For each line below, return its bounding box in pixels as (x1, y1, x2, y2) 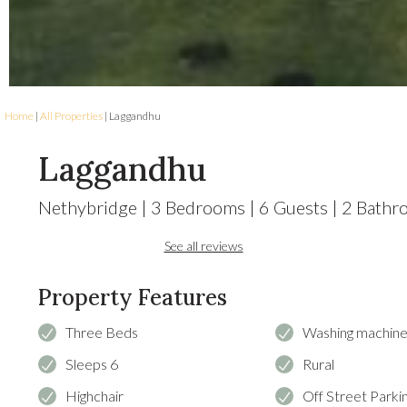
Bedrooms (165, 196, 249, 218)
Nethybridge (38, 196, 137, 218)
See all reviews (164, 238, 243, 253)
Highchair (65, 387, 124, 404)
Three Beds (65, 323, 138, 341)
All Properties (40, 109, 103, 123)
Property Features (38, 283, 227, 312)
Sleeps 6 (65, 355, 118, 372)
